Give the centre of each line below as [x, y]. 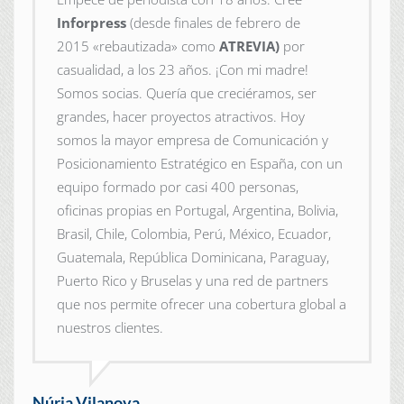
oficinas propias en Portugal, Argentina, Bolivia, [197, 210]
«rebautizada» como [154, 46]
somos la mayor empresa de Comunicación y [193, 140]
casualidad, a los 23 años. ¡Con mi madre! [183, 69]
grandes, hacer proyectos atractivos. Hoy [181, 116]
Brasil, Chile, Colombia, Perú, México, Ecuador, [194, 234]
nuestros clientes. [110, 327]
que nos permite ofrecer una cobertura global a [202, 304]
